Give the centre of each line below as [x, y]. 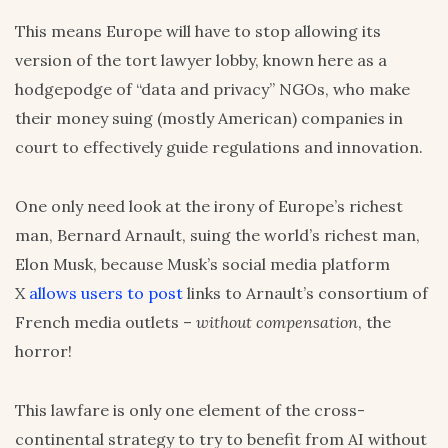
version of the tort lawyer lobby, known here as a [201, 60]
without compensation [277, 322]
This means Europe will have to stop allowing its [198, 31]
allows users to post [106, 293]
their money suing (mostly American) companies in [209, 118]
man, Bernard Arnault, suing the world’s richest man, [217, 235]
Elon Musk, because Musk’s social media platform [202, 264]
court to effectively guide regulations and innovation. [219, 147]
